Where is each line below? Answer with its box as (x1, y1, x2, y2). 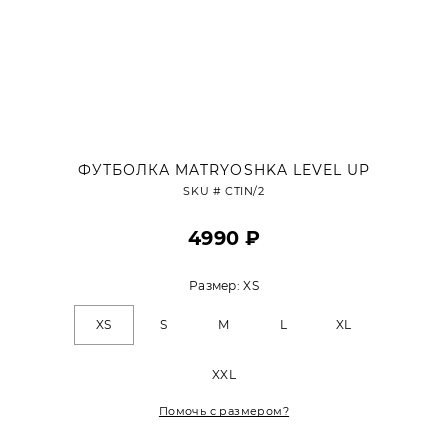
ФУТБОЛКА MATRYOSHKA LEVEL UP (77, 160, 371, 179)
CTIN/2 (225, 183, 265, 198)
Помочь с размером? (158, 403, 290, 418)
